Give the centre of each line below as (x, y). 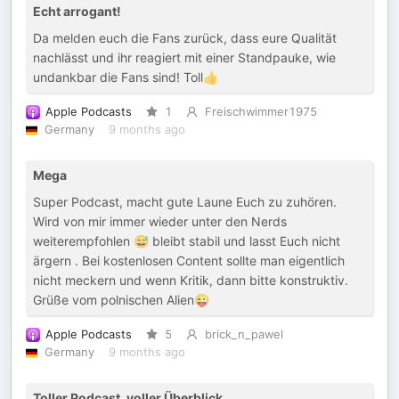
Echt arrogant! (77, 11)
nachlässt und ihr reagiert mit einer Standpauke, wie (184, 57)
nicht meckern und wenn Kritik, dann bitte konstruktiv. (191, 280)
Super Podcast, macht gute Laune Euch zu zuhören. (185, 202)
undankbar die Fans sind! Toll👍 (126, 77)
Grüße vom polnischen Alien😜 (121, 300)
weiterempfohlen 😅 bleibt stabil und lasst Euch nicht (187, 241)
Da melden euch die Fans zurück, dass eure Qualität (185, 38)
